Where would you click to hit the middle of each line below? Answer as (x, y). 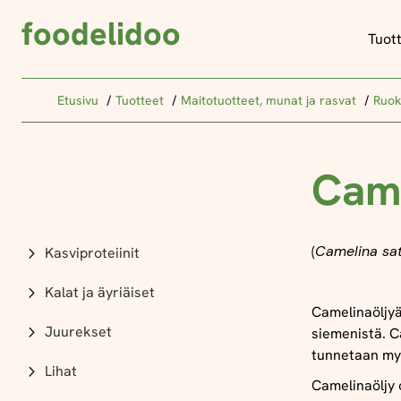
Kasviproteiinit (92, 253)
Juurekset (78, 332)
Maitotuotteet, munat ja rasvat (270, 100)
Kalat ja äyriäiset (100, 292)
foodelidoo (101, 34)
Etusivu (80, 100)
